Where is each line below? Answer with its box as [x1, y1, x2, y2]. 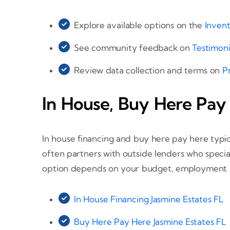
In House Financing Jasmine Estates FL [74, 194, 224, 205]
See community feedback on [74, 42, 193, 53]
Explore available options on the [74, 20, 205, 31]
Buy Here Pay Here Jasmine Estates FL [74, 216, 226, 227]
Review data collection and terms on [74, 65, 222, 76]
